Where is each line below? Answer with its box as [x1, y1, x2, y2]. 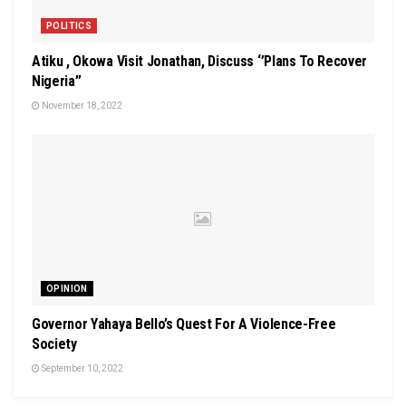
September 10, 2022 [40, 362, 123, 373]
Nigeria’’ [32, 72, 82, 90]
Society [32, 334, 77, 353]
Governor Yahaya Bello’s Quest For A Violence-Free [32, 314, 336, 333]
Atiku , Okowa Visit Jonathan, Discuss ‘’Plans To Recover [32, 52, 368, 70]
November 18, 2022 [40, 100, 122, 111]
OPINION [46, 283, 88, 294]
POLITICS [46, 20, 92, 31]
